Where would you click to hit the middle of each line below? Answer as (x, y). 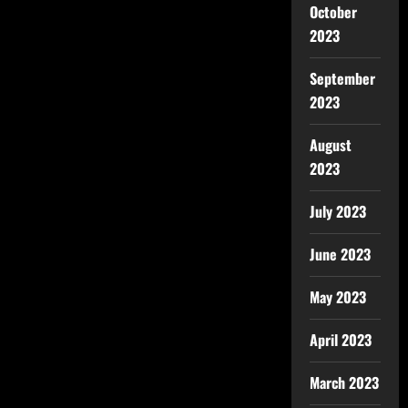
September (342, 78)
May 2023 (337, 297)
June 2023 (340, 254)
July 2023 (337, 211)
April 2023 (340, 340)
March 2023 (344, 382)
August (330, 145)
